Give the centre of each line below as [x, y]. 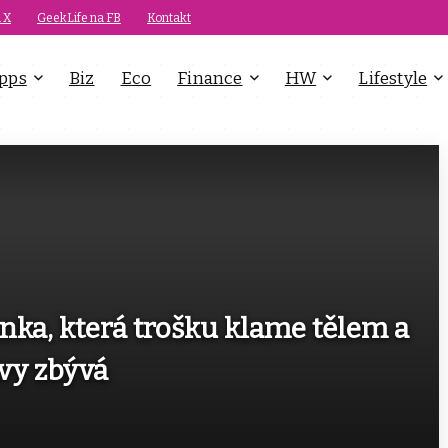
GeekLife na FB [79, 17]
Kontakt [169, 17]
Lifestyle [393, 78]
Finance [210, 78]
